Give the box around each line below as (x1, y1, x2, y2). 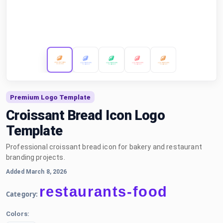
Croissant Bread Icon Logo (6, 108, 165, 123)
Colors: (6, 210, 29, 218)
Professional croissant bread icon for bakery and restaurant (6, 143, 202, 151)
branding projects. (6, 153, 65, 161)
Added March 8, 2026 (6, 168, 67, 175)
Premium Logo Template (10, 93, 91, 101)
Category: (6, 190, 38, 199)
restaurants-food (39, 184, 168, 200)
